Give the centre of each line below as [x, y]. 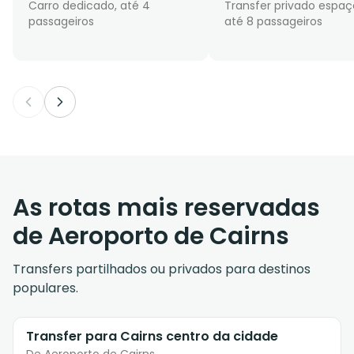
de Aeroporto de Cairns [151, 237]
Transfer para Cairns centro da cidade [152, 337]
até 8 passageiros [273, 22]
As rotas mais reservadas [166, 208]
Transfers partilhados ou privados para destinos [162, 269]
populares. [45, 288]
